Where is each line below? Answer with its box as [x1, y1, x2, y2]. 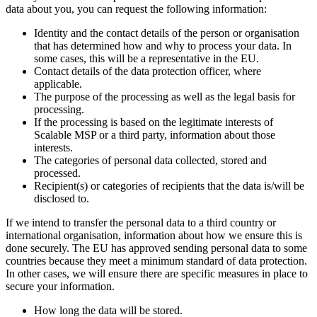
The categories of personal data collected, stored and [34, 154, 267, 166]
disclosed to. [34, 192, 89, 204]
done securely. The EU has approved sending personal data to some [6, 241, 307, 254]
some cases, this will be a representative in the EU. [34, 52, 259, 64]
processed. [34, 166, 81, 179]
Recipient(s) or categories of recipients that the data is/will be [34, 179, 304, 192]
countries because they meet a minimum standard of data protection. [6, 254, 307, 267]
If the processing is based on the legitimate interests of [34, 115, 273, 128]
